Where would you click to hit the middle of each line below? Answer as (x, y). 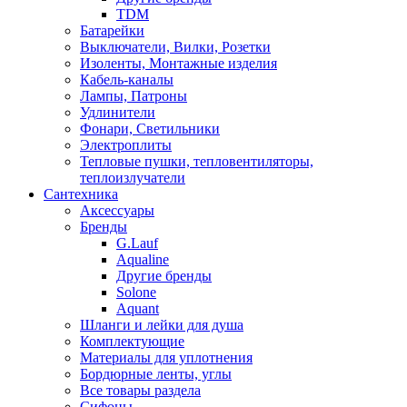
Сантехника (81, 194)
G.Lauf (137, 243)
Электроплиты (126, 144)
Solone (136, 292)
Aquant (138, 308)
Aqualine (143, 259)
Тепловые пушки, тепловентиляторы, (197, 161)
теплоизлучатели (133, 177)
